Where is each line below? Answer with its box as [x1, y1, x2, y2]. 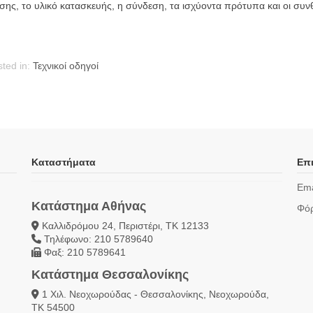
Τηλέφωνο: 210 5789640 [41, 233, 153, 245]
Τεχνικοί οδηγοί [32, 60, 99, 72]
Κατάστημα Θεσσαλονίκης [31, 267, 189, 282]
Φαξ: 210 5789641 [41, 247, 126, 259]
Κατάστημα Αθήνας [31, 199, 146, 214]
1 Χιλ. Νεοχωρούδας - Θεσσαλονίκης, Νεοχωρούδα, [38, 288, 269, 300]
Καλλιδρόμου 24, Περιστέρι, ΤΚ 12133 [38, 220, 209, 232]
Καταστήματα [31, 156, 96, 168]
